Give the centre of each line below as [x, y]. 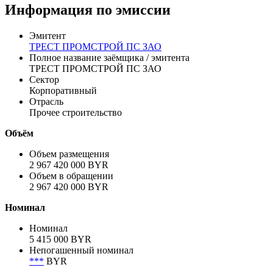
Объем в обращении [71, 218]
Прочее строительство [76, 154]
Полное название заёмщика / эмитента [109, 99]
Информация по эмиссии [88, 51]
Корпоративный [63, 132]
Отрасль [46, 143]
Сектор [44, 121]
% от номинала [170, 13]
